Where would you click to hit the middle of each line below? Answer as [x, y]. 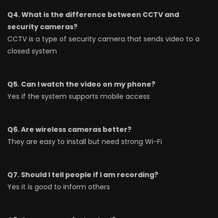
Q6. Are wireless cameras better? [69, 129]
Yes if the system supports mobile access [79, 96]
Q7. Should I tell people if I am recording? [83, 175]
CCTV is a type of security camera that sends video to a [103, 39]
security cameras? [42, 27]
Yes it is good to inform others [59, 187]
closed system [32, 51]
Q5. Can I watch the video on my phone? [81, 84]
